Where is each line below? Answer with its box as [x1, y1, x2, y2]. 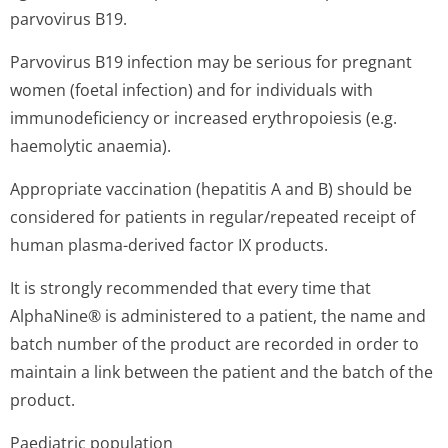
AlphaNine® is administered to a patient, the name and [10, 305, 426, 327]
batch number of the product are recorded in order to [10, 333, 419, 355]
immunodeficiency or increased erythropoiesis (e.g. [10, 107, 397, 129]
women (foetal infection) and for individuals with [10, 79, 373, 101]
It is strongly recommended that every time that [10, 277, 371, 299]
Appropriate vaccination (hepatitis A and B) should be [10, 178, 412, 200]
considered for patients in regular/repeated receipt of [10, 206, 415, 228]
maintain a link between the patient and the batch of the [10, 361, 433, 383]
